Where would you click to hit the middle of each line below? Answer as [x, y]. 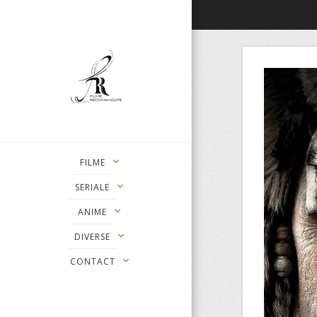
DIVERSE [92, 237]
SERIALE [92, 188]
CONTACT [92, 262]
